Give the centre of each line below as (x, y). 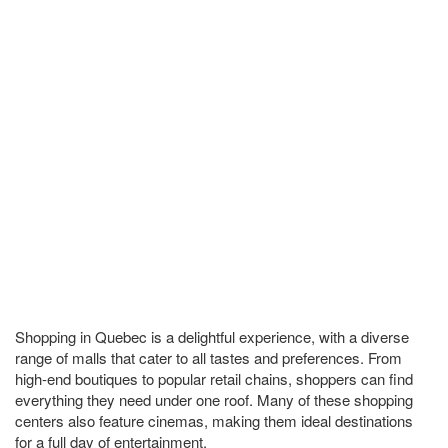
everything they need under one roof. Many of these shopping (214, 399)
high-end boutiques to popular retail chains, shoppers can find (214, 378)
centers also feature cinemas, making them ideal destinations (214, 420)
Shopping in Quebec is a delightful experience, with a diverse (212, 336)
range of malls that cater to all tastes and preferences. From (208, 357)
